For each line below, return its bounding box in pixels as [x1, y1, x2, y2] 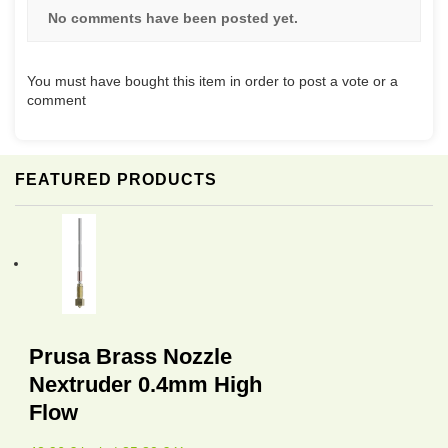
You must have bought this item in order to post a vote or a [27, 73, 398, 90]
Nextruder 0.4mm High [29, 371, 262, 397]
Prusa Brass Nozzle [29, 343, 232, 369]
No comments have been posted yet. [48, 10, 298, 27]
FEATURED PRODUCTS [15, 171, 217, 189]
